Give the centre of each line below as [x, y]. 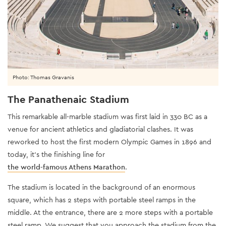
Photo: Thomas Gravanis [43, 77]
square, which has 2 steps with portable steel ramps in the [102, 200]
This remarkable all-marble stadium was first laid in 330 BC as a [107, 116]
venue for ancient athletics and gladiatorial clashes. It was [100, 129]
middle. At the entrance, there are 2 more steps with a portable [110, 212]
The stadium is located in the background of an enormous [101, 187]
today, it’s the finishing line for [56, 154]
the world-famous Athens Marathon [66, 167]
